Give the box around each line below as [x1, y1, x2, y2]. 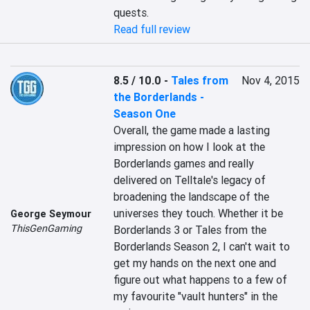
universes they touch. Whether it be [113, 206, 284, 220]
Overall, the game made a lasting [113, 123, 271, 137]
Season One [113, 107, 176, 120]
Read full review [113, 22, 191, 36]
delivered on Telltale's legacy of [113, 173, 266, 187]
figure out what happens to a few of [113, 273, 288, 286]
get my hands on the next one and [113, 256, 277, 270]
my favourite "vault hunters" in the [113, 289, 278, 303]
